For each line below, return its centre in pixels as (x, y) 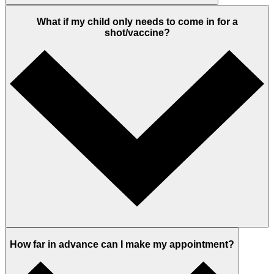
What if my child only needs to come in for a (137, 21)
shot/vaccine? (137, 32)
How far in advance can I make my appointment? (122, 244)
